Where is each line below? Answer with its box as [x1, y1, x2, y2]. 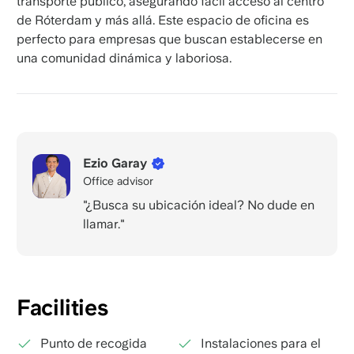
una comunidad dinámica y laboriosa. [16, 51, 232, 66]
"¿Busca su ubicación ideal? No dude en [82, 198, 314, 213]
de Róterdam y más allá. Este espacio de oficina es [16, 13, 309, 28]
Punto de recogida [40, 336, 147, 352]
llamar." [82, 217, 125, 232]
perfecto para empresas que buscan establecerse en [16, 32, 322, 47]
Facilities [16, 294, 108, 322]
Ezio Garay [82, 156, 147, 171]
